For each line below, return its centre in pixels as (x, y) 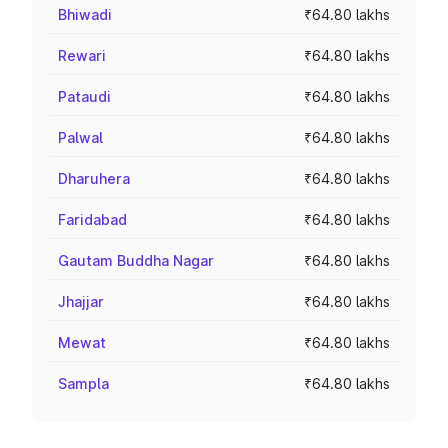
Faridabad (92, 219)
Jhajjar (81, 301)
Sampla (83, 383)
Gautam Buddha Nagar (136, 260)
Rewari (82, 55)
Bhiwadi (85, 14)
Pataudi (84, 96)
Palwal (80, 137)
